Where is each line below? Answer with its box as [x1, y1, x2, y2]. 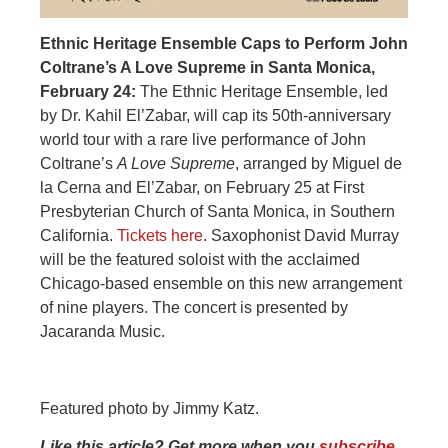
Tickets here [117, 227, 203, 245]
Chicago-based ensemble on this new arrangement [40, 275, 402, 293]
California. [40, 227, 117, 245]
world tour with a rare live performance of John [40, 131, 366, 149]
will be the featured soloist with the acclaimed [40, 251, 360, 269]
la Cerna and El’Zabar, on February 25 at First [40, 179, 364, 197]
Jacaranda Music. [40, 323, 165, 341]
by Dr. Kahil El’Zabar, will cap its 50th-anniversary [40, 107, 391, 125]
